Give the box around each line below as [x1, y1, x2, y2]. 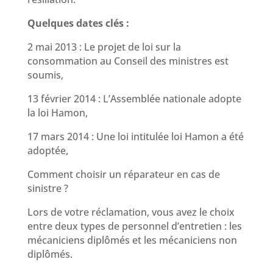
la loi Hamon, [27, 105, 88, 119]
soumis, [27, 68, 63, 82]
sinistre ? [27, 181, 68, 195]
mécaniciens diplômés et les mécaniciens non [27, 233, 237, 247]
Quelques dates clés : [27, 16, 129, 30]
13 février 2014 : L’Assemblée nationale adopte [27, 91, 241, 105]
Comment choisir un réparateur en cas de [27, 167, 220, 181]
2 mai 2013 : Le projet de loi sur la [27, 40, 181, 54]
